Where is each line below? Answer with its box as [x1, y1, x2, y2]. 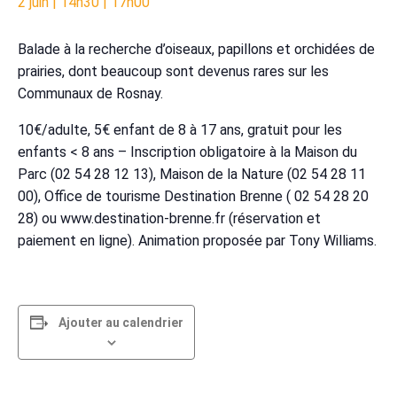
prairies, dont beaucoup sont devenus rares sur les [18, 62, 329, 80]
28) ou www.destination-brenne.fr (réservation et [18, 209, 321, 227]
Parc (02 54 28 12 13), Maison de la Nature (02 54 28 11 [18, 165, 366, 183]
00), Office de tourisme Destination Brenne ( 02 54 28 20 [18, 187, 369, 205]
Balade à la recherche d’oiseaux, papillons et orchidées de [18, 40, 375, 58]
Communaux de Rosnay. [18, 84, 163, 102]
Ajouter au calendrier [58, 315, 183, 330]
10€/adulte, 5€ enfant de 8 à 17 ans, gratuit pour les [18, 121, 342, 138]
